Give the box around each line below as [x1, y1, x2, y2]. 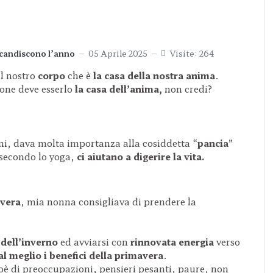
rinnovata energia [130, 235, 214, 248]
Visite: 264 [169, 47, 214, 59]
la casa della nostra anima [93, 69, 215, 82]
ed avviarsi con [60, 235, 130, 248]
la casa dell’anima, [75, 82, 162, 95]
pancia [197, 136, 229, 149]
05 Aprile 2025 [88, 47, 147, 59]
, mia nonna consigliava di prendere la [21, 194, 196, 208]
